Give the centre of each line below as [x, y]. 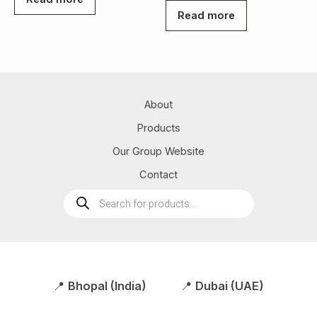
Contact [158, 174]
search [79, 203]
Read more [206, 15]
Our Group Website [158, 151]
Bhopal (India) [107, 286]
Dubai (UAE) [230, 286]
